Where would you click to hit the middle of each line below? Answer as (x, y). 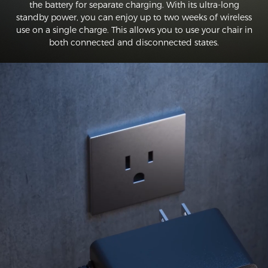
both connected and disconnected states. (134, 42)
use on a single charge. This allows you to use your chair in (134, 30)
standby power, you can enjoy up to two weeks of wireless (134, 17)
